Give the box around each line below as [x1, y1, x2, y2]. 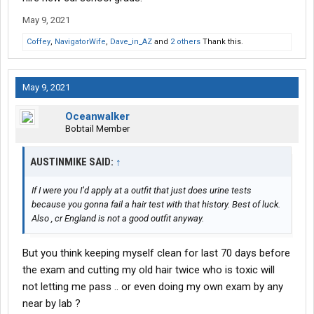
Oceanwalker [65, 110, 130, 123]
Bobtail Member [65, 123, 130, 135]
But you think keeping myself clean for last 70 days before [22, 247, 290, 260]
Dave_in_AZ [110, 37, 152, 47]
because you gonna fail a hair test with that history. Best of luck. [32, 199, 280, 210]
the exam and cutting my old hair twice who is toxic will [22, 264, 275, 277]
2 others [170, 37, 200, 47]
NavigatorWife [55, 37, 106, 47]
